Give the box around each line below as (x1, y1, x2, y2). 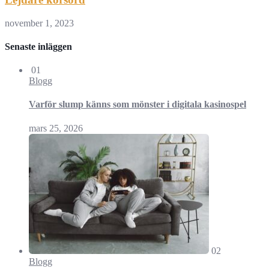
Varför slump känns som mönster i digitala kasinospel (29, 99, 246, 110)
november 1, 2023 (5, 17, 74, 28)
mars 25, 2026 (29, 122, 83, 133)
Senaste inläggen (5, 41, 72, 52)
